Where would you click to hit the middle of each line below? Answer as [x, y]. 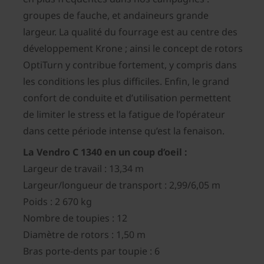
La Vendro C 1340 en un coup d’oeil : [105, 152]
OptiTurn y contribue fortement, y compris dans [130, 65]
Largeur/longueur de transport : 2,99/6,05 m [122, 185]
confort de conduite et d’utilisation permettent [127, 98]
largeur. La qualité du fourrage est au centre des [130, 32]
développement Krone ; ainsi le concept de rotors [133, 49]
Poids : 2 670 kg [57, 202]
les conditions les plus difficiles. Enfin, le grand [126, 82]
